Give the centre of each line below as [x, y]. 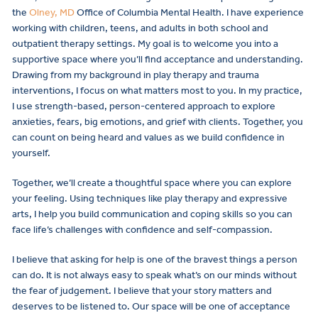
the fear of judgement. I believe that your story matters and [142, 291]
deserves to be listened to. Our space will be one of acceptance [151, 306]
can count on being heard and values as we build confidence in [148, 138]
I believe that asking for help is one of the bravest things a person [155, 259]
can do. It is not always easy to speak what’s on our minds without [154, 275]
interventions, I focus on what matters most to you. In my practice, [157, 91]
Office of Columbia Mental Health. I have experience [189, 13]
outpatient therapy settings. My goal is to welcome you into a [145, 44]
